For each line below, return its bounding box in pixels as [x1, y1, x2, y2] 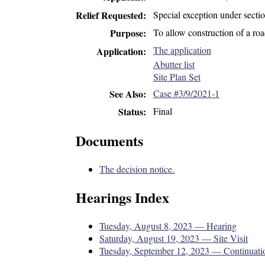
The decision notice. [99, 163, 174, 176]
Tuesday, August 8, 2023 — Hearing [99, 219, 237, 232]
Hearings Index [76, 187, 169, 208]
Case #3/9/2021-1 [153, 86, 219, 99]
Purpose [110, 26, 143, 40]
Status [118, 105, 143, 119]
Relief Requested [76, 8, 143, 22]
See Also [109, 86, 143, 101]
